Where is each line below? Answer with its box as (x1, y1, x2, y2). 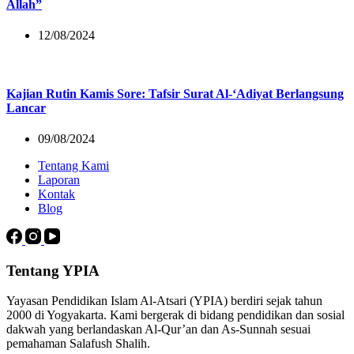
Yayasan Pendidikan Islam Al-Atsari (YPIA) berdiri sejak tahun (6, 294, 322, 308)
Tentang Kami (38, 158, 109, 172)
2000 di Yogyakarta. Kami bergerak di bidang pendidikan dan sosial (6, 308, 345, 322)
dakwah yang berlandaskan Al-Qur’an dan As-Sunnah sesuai (6, 322, 311, 337)
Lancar (6, 100, 46, 115)
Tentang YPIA (6, 262, 100, 279)
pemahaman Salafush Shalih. (6, 337, 150, 351)
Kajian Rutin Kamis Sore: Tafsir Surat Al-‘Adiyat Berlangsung (6, 86, 344, 100)
